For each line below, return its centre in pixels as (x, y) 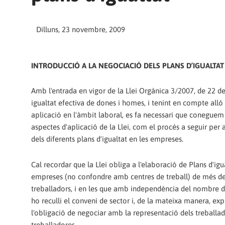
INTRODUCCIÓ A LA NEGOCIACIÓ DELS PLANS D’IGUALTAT (128, 66)
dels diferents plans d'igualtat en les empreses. (107, 139)
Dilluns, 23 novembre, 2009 (81, 29)
